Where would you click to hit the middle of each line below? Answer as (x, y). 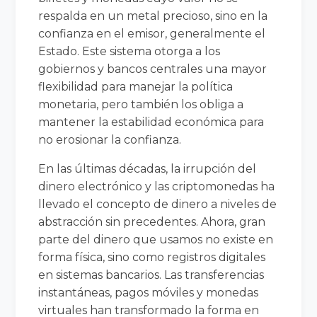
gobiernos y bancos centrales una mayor (153, 69)
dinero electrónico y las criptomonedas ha (157, 186)
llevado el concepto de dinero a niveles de (158, 204)
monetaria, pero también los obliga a (141, 104)
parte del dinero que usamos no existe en (156, 239)
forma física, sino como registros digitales (152, 257)
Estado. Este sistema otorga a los (129, 51)
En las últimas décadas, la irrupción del (148, 168)
